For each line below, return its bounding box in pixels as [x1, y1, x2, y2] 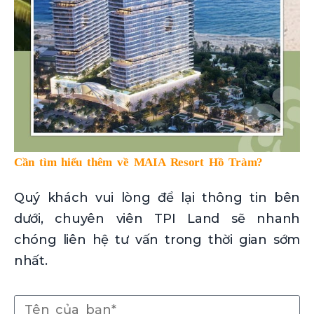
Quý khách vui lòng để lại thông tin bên [14, 190, 300, 206]
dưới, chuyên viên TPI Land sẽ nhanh [14, 211, 300, 227]
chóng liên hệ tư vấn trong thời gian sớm [14, 232, 300, 248]
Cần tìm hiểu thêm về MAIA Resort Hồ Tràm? [14, 156, 263, 170]
